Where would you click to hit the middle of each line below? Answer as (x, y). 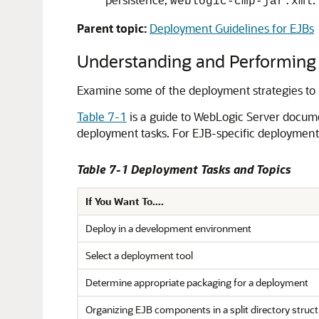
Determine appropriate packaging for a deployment (197, 282)
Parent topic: (112, 28)
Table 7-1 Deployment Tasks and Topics (184, 169)
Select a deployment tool (139, 255)
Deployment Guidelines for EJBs (232, 28)
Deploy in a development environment (168, 228)
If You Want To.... (125, 201)
